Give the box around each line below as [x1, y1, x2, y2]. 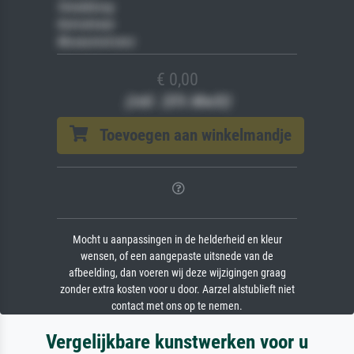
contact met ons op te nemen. [111, 299, 243, 313]
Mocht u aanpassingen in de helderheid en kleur [72, 232, 282, 247]
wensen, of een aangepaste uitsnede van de [81, 249, 273, 263]
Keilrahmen [57, 16, 114, 32]
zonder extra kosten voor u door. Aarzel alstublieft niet [59, 282, 295, 296]
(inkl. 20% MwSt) [124, 91, 230, 111]
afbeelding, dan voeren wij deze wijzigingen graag [68, 265, 286, 280]
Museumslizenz [57, 33, 134, 49]
